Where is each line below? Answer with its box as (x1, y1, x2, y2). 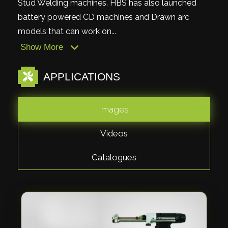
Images (99, 104, 129, 115)
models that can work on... (18, 26, 116, 36)
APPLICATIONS (41, 71, 120, 82)
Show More (20, 42, 66, 52)
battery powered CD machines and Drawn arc (18, 12, 189, 22)
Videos (100, 128, 128, 138)
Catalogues (92, 152, 136, 162)
